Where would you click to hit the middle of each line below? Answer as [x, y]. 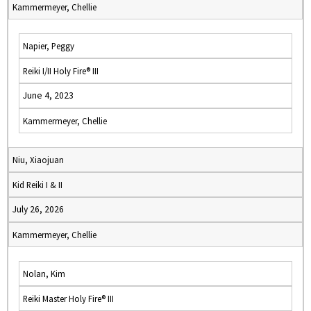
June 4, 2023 [48, 95]
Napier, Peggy [49, 46]
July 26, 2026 [38, 209]
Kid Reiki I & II [37, 185]
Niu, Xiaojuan [38, 160]
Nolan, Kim [44, 274]
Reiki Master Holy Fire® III [68, 299]
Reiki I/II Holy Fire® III [61, 71]
